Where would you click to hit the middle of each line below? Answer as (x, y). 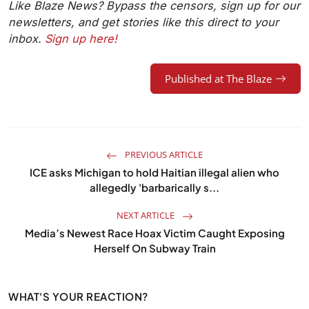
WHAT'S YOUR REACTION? (78, 297)
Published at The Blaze (218, 79)
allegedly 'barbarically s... (154, 188)
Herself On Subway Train (154, 248)
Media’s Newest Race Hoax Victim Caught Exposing (154, 233)
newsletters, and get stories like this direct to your (143, 22)
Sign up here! (81, 39)
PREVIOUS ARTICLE (163, 155)
